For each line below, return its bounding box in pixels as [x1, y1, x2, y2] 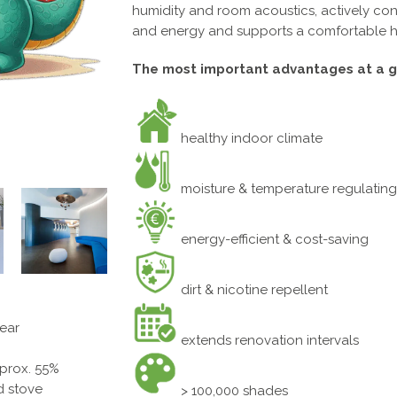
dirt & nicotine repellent [177, 282, 328, 298]
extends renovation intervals [177, 332, 359, 348]
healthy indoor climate [177, 130, 323, 146]
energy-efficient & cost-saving [177, 231, 369, 247]
